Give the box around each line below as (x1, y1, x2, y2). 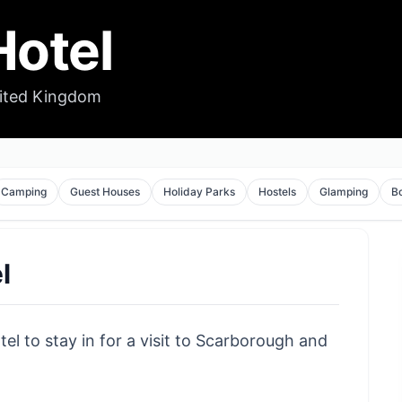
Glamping (319, 185, 369, 198)
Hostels (258, 185, 297, 198)
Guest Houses (70, 185, 141, 198)
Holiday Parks (163, 185, 236, 198)
